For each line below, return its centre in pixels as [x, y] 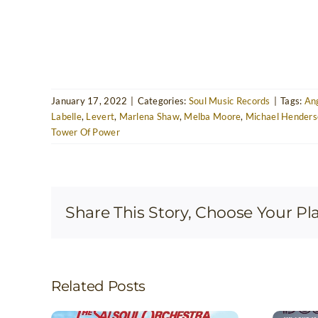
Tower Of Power [86, 132]
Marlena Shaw [149, 116]
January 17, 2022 [89, 100]
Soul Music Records [229, 100]
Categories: [163, 100]
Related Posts [99, 286]
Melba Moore [213, 116]
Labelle [66, 116]
